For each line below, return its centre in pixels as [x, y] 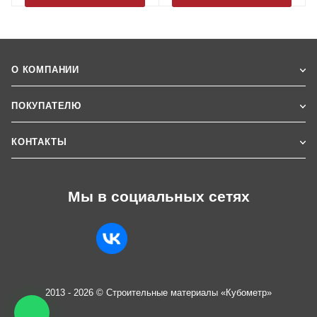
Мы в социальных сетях [158, 196]
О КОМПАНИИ [45, 69]
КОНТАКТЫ [39, 142]
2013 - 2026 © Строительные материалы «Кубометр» [158, 293]
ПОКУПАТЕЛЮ [46, 105]
